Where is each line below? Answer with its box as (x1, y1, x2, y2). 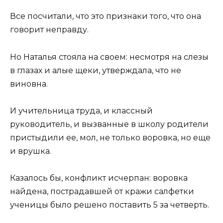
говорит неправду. (10, 25, 89, 35)
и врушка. (10, 146, 51, 156)
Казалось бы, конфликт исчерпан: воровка (10, 173, 188, 183)
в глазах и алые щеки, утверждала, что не (10, 65, 181, 75)
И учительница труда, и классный (10, 106, 153, 115)
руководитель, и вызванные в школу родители (10, 119, 209, 129)
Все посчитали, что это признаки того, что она (10, 11, 201, 21)
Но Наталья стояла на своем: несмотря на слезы (10, 52, 209, 62)
